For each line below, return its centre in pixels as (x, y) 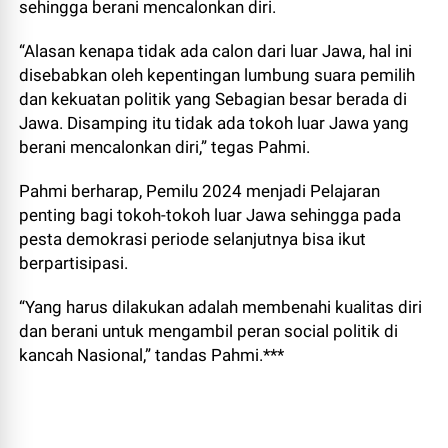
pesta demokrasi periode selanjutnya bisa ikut (193, 239)
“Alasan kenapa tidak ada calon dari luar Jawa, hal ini (216, 51)
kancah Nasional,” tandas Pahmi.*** (152, 355)
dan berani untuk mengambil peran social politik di (209, 331)
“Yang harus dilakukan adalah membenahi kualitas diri (221, 307)
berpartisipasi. (74, 263)
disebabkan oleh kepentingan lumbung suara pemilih (217, 75)
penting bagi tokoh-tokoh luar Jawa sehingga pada (210, 215)
